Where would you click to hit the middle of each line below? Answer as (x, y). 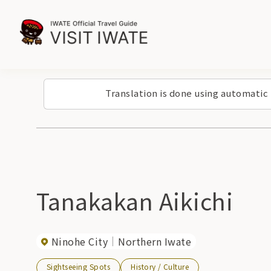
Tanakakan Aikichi (135, 201)
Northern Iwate (155, 241)
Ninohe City (80, 241)
